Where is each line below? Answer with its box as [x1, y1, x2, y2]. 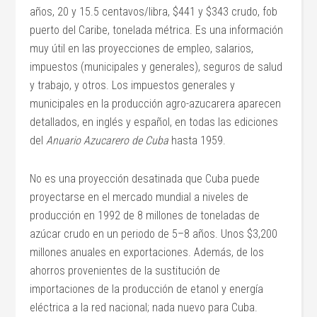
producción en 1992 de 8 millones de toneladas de [30, 209, 260, 223]
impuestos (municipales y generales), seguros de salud [30, 60, 283, 74]
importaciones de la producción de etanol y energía [30, 282, 264, 296]
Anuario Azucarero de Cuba [46, 134, 169, 148]
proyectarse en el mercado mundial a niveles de [30, 190, 249, 204]
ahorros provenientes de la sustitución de [30, 264, 221, 278]
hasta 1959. [168, 134, 226, 148]
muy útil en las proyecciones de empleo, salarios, [30, 42, 254, 56]
